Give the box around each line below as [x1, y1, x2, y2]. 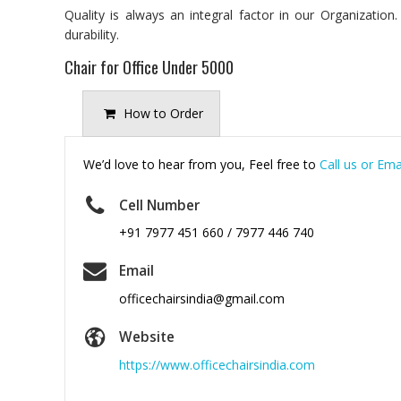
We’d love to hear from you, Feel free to [83, 155, 320, 173]
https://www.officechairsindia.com [119, 355, 315, 373]
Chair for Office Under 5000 [64, 55, 234, 79]
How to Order [124, 104, 203, 122]
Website [119, 328, 175, 347]
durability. [64, 25, 119, 43]
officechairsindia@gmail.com [119, 290, 285, 308]
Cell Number [119, 195, 200, 215]
